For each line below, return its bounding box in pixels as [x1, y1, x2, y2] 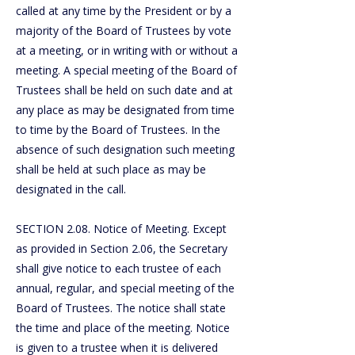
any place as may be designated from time [16, 102, 235, 117]
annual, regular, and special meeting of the [16, 281, 235, 296]
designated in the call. [16, 181, 126, 197]
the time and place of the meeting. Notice [16, 320, 230, 335]
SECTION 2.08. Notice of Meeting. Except [16, 221, 227, 236]
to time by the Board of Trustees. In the [16, 122, 220, 137]
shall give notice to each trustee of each [16, 261, 221, 276]
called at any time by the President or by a [16, 3, 231, 18]
